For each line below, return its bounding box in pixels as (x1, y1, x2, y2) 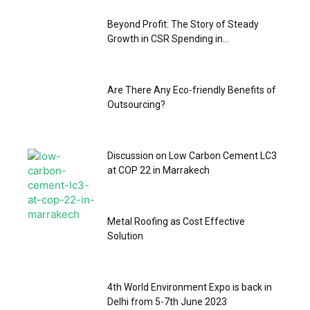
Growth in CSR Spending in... (107, 33, 229, 44)
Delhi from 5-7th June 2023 (107, 296, 227, 307)
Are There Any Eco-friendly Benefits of (107, 84, 276, 95)
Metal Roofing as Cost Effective (107, 216, 245, 227)
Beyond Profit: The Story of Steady (107, 19, 259, 30)
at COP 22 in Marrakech (107, 165, 210, 176)
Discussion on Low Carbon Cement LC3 (107, 150, 277, 161)
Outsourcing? (107, 99, 165, 110)
